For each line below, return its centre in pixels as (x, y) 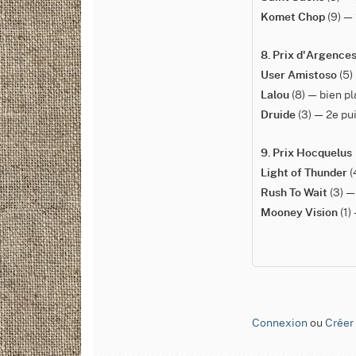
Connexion (280, 322)
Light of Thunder (304, 173)
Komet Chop (293, 17)
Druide (278, 115)
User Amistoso (299, 75)
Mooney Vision (299, 213)
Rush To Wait (294, 193)
